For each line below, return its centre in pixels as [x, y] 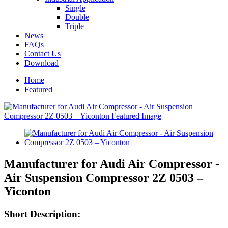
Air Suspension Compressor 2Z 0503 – [104, 177]
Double [77, 17]
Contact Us [42, 54]
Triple [75, 26]
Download [41, 63]
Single [75, 8]
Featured [38, 89]
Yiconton [27, 191]
